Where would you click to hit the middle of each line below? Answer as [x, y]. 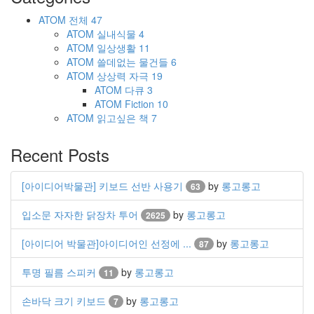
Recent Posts [60, 155]
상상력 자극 [124, 76]
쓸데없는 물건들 [134, 62]
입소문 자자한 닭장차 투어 [81, 214]
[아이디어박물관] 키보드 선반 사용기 [104, 186]
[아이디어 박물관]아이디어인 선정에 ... [108, 243]
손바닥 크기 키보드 [65, 301]
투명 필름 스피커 [60, 272]
